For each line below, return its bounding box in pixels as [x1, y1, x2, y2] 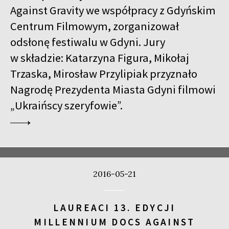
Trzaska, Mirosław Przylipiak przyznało [10, 66, 197, 81]
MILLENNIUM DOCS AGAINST [34, 215, 195, 228]
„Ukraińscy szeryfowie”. [10, 98, 123, 113]
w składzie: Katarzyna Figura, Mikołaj [10, 51, 189, 65]
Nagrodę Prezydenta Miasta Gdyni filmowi [10, 82, 216, 97]
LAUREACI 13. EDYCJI [53, 201, 176, 214]
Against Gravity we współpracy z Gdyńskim [10, 3, 216, 18]
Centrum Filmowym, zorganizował [10, 19, 179, 34]
